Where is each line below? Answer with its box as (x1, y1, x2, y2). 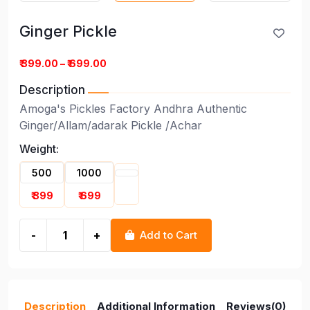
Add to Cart (140, 228, 197, 241)
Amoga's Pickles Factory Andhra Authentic (19, 101, 247, 116)
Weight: (19, 141, 59, 156)
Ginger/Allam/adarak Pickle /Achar (19, 118, 202, 132)
